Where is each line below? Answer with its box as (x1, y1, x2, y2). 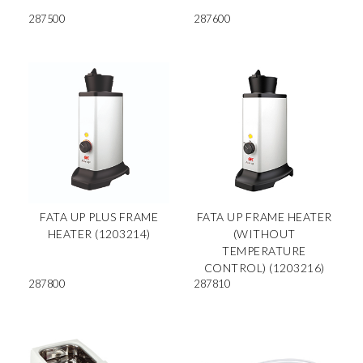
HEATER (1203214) (47, 226, 151, 241)
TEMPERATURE (222, 243, 306, 258)
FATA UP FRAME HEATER (196, 209, 332, 224)
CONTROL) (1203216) (203, 260, 325, 275)
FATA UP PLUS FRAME (40, 209, 158, 224)
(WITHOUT (233, 226, 296, 241)
